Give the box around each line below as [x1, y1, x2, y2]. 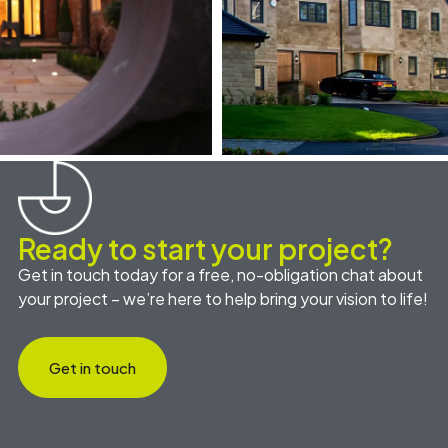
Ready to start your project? [17, 231, 393, 267]
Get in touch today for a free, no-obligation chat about [17, 264, 423, 286]
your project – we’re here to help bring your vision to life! [17, 288, 428, 310]
